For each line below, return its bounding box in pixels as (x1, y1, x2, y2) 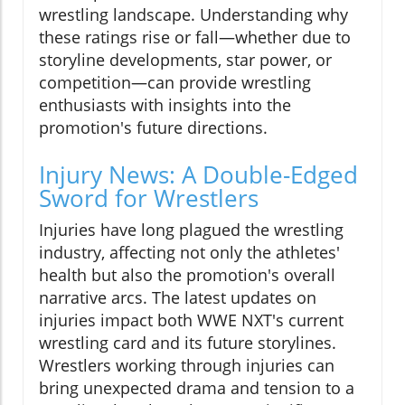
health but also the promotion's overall (39, 264, 335, 287)
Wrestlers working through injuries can (39, 354, 334, 377)
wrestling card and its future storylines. (39, 332, 336, 354)
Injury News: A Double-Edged (39, 158, 358, 192)
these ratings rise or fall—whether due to (39, 26, 351, 49)
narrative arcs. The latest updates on (39, 287, 316, 309)
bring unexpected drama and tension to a (39, 377, 354, 400)
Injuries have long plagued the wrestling (39, 219, 344, 241)
